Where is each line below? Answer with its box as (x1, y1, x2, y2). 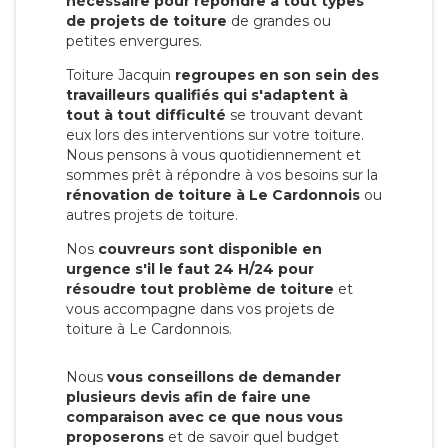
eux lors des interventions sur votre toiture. (66, 125, 364, 144)
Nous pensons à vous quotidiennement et (66, 145, 361, 164)
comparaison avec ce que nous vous (66, 407, 343, 426)
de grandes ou (227, 11, 331, 30)
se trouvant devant (226, 105, 363, 124)
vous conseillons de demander (107, 367, 341, 386)
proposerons (66, 427, 164, 446)
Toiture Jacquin (66, 65, 175, 84)
